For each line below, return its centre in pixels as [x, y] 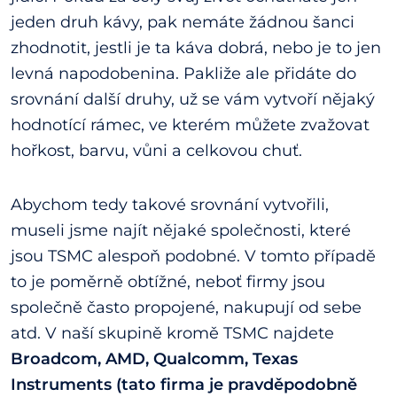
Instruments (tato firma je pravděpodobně [184, 385]
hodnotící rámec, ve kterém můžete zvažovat [190, 125]
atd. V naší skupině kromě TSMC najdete [172, 334]
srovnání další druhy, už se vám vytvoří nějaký [193, 100]
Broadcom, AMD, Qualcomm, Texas [154, 359]
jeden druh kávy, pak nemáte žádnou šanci [183, 23]
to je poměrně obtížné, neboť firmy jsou [168, 282]
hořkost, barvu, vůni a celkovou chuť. [156, 151]
